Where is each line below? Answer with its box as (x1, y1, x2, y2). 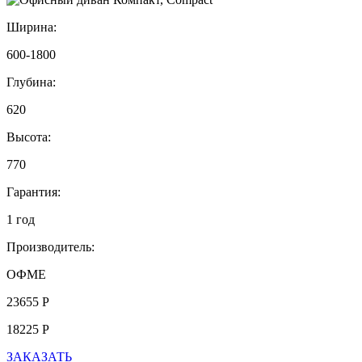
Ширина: (6, 19, 57, 34)
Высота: (6, 129, 51, 144)
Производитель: (6, 239, 95, 254)
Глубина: (6, 74, 56, 89)
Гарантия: (6, 184, 61, 199)
